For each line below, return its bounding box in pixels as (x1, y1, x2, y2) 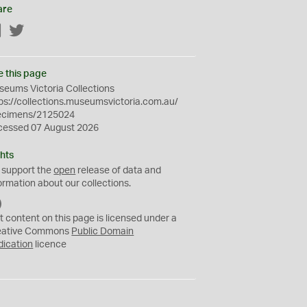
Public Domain (71, 227, 134, 236)
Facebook (2, 27, 46, 36)
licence (33, 240, 67, 249)
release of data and (75, 166, 162, 175)
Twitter (25, 27, 55, 36)
